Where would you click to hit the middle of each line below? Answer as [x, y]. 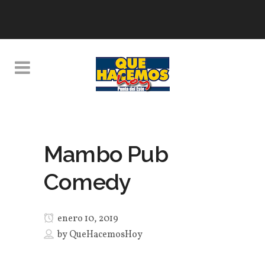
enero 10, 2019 [87, 219]
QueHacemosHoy [106, 235]
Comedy [88, 182]
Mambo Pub [106, 154]
